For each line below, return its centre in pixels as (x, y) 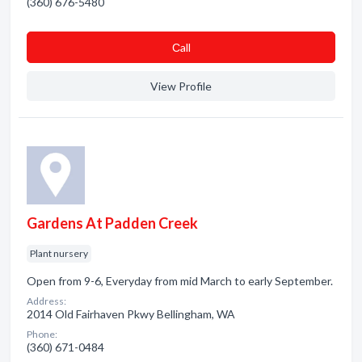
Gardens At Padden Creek (112, 223)
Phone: (42, 334)
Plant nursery (59, 253)
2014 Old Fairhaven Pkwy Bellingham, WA (131, 314)
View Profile (181, 86)
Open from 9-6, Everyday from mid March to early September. (180, 281)
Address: (46, 301)
